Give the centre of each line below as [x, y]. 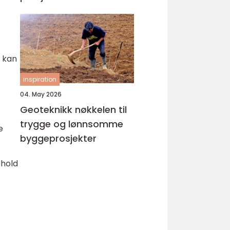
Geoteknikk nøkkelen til [47, 110]
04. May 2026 [41, 94]
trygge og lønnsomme [72, 124]
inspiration [40, 79]
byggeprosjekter [58, 138]
